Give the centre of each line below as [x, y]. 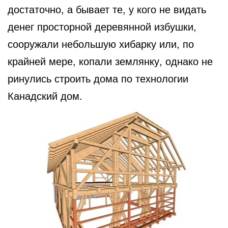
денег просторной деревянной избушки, [102, 26]
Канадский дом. [45, 95]
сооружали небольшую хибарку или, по [101, 43]
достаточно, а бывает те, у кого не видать [107, 9]
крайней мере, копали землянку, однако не [110, 61]
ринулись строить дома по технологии [98, 78]
